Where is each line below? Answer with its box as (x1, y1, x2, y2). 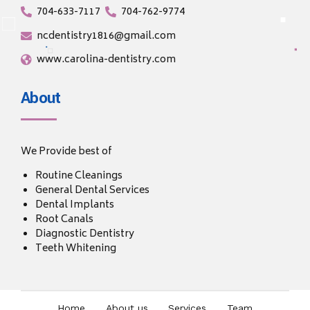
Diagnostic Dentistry (35, 225, 134, 243)
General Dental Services (35, 181, 149, 199)
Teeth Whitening (35, 239, 116, 257)
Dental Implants (35, 196, 114, 214)
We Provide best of (21, 143, 112, 161)
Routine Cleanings (35, 167, 122, 185)
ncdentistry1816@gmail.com (37, 27, 176, 45)
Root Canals (35, 210, 93, 228)
